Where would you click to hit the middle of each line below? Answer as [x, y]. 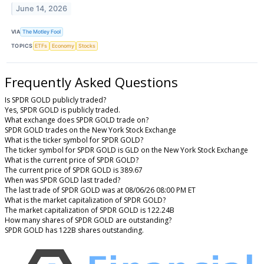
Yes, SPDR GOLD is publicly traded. [62, 110]
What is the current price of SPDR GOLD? [72, 160]
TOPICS [22, 46]
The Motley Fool [42, 32]
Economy [63, 46]
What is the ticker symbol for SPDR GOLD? [74, 140]
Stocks [87, 46]
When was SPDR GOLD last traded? [62, 180]
